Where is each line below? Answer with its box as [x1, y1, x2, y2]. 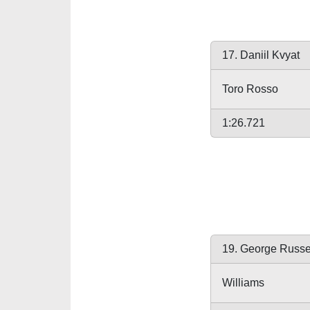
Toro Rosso [222, 83, 278, 95]
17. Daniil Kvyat [222, 49, 300, 61]
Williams [222, 277, 264, 289]
